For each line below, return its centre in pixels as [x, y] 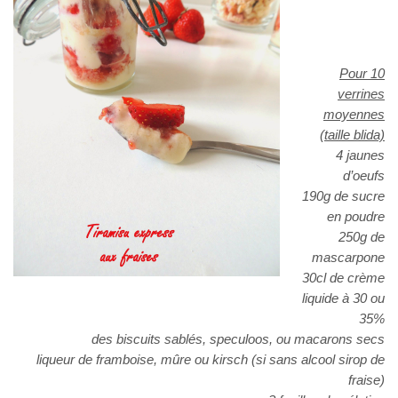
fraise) [366, 380]
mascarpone [348, 258]
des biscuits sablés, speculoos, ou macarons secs [238, 339]
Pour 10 [362, 74]
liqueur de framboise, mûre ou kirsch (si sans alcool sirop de [211, 360]
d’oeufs [364, 176]
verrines [361, 94]
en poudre [356, 217]
